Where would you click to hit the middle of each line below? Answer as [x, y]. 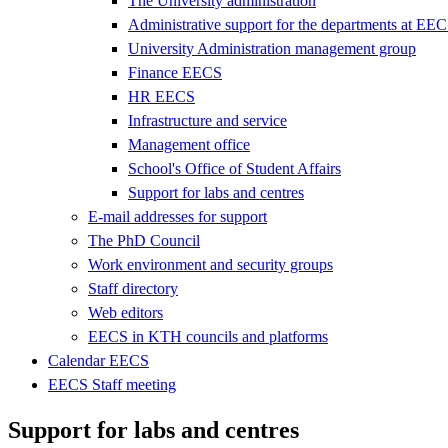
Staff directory [133, 288]
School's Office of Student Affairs [234, 168]
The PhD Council [144, 240]
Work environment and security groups [210, 264]
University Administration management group [272, 48]
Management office [189, 144]
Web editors [125, 312]
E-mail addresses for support [177, 216]
